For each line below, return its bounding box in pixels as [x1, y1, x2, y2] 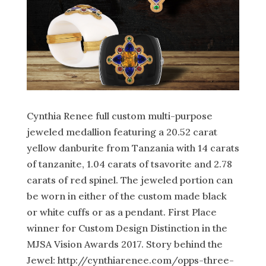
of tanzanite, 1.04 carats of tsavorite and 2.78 [26, 158, 232, 170]
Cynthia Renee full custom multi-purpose [26, 110, 213, 122]
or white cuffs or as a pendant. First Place [26, 206, 217, 218]
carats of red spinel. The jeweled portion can [26, 174, 233, 186]
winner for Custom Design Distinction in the [26, 222, 227, 235]
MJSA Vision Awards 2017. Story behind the [26, 238, 223, 251]
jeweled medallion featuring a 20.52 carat [26, 126, 217, 138]
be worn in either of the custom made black [26, 190, 227, 202]
